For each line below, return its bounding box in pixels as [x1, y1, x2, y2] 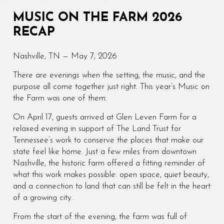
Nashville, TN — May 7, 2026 [12, 51, 117, 60]
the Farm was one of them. [12, 93, 107, 102]
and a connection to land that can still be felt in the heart [12, 181, 210, 190]
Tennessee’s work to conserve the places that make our [12, 135, 203, 144]
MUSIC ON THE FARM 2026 [12, 11, 182, 24]
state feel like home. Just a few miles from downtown [12, 147, 196, 156]
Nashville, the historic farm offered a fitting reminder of [12, 158, 205, 167]
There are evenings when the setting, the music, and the [12, 70, 205, 79]
